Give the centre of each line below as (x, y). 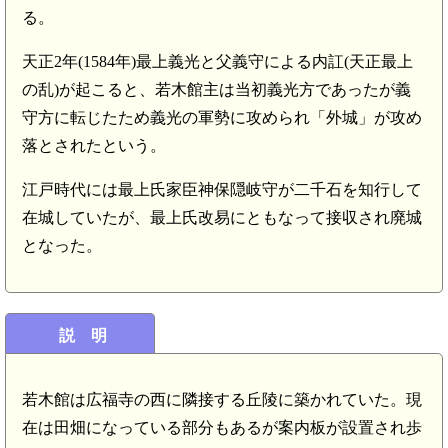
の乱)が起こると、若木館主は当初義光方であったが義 (216, 89)
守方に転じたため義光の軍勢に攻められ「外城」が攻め (222, 117)
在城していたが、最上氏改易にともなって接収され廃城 (222, 217)
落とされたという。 (94, 145)
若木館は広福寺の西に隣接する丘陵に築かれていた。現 (222, 399)
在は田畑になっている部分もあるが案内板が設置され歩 (222, 427)
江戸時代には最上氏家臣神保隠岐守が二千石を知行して (222, 189)
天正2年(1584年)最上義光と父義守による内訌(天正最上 (217, 61)
